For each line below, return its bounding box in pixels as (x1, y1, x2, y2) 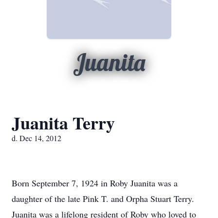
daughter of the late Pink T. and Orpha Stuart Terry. (12, 193, 194, 204)
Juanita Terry (12, 110, 115, 135)
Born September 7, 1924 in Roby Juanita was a (12, 177, 178, 189)
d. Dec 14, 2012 (12, 133, 61, 143)
